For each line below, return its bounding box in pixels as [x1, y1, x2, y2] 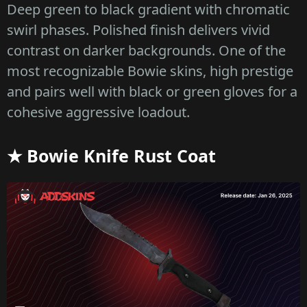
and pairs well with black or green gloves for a [7, 82, 297, 101]
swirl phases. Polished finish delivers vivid [7, 21, 270, 40]
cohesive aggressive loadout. [7, 103, 190, 122]
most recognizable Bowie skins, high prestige [7, 62, 293, 81]
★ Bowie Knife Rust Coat [7, 144, 216, 168]
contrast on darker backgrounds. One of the [7, 41, 286, 60]
